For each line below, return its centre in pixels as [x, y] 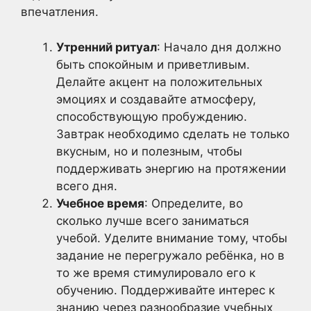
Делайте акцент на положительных [159, 82]
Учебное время [100, 203]
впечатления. [60, 12]
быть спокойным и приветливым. [153, 64]
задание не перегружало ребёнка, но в [170, 255]
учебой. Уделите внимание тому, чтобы [172, 238]
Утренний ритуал [107, 47]
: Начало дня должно [219, 47]
